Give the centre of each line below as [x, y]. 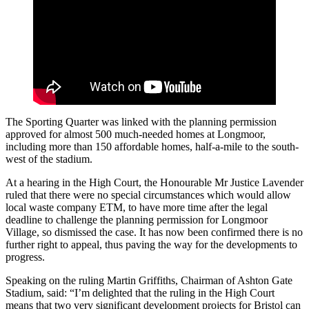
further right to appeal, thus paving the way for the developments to [151, 244]
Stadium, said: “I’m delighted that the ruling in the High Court [140, 292]
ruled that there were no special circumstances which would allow [148, 195]
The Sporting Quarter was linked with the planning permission [141, 121]
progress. [25, 257]
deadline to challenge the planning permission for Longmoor [137, 219]
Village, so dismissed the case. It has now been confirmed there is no [154, 232]
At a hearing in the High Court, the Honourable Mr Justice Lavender [154, 182]
